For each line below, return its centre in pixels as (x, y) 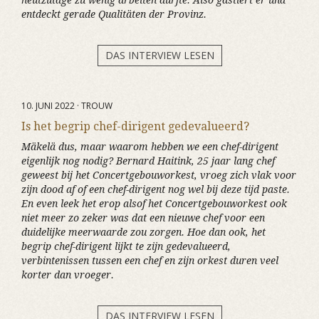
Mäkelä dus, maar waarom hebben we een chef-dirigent (150, 147)
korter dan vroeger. (68, 275)
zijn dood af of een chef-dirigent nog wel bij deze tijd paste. (156, 189)
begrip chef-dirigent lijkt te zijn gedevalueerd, (126, 246)
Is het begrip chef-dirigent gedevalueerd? (135, 126)
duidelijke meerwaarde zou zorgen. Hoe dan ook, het (143, 232)
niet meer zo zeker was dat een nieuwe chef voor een (143, 218)
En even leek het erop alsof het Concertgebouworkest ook (154, 204)
